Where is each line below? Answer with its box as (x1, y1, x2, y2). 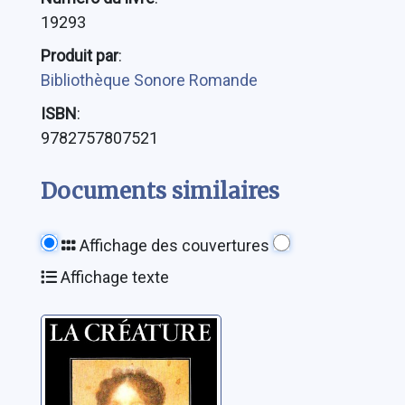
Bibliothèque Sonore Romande (40, 71, 258, 90)
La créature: (45, 320, 163, 346)
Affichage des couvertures (75, 236, 269, 256)
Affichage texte (56, 268, 169, 287)
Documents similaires (40, 177, 279, 206)
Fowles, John (45, 381, 140, 400)
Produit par (40, 46, 118, 66)
